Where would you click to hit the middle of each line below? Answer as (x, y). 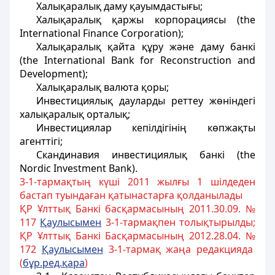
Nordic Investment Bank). (79, 168)
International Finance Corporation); (102, 33)
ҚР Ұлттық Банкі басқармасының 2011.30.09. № (137, 209)
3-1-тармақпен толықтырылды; (179, 222)
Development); (54, 74)
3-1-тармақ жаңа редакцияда (179, 249)
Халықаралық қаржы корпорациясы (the (145, 20)
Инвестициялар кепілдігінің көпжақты (145, 128)
